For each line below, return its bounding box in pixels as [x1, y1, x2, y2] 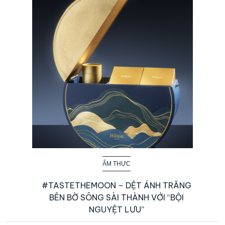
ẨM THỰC [102, 160, 131, 167]
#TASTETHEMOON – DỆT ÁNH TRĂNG [42, 180, 191, 190]
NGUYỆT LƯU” [89, 204, 144, 214]
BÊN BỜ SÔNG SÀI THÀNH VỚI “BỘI [49, 192, 184, 202]
